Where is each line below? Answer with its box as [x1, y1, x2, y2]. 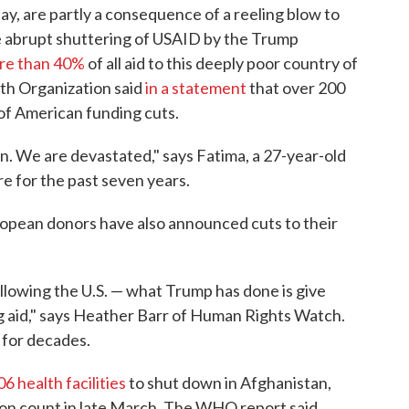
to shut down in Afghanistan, [126, 372, 331, 393]
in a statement [145, 78, 246, 98]
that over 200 [246, 78, 345, 98]
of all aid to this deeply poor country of [85, 53, 358, 73]
